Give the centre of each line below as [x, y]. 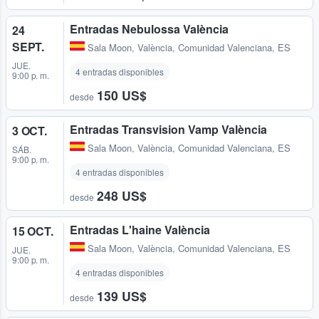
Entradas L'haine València [140, 230]
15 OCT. [33, 231]
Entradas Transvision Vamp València [168, 130]
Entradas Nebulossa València [149, 29]
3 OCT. [30, 131]
